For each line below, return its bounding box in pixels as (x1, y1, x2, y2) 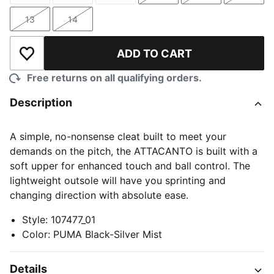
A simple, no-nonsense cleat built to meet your (10, 130, 226, 143)
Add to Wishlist (26, 53, 97, 66)
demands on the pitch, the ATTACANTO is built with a (10, 145, 257, 157)
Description (10, 96, 72, 109)
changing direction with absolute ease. (10, 189, 188, 201)
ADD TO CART (116, 46, 192, 60)
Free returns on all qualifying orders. (27, 72, 202, 84)
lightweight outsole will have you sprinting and (10, 174, 226, 187)
